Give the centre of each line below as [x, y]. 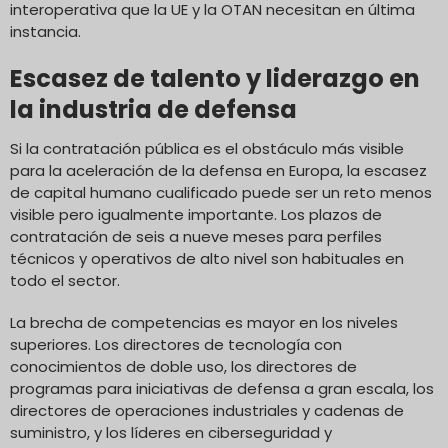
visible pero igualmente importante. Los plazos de [196, 214]
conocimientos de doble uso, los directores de [183, 366]
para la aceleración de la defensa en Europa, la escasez [218, 170]
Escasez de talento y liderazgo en [215, 78]
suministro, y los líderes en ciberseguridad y [171, 432]
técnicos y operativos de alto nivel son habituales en [207, 258]
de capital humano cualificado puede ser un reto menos [221, 192]
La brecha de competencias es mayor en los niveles [204, 322]
